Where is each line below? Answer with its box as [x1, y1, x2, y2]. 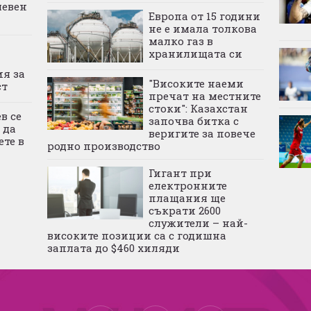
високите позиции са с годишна [47, 228, 226, 242]
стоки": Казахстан [148, 101, 248, 115]
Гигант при [148, 165, 212, 180]
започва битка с [148, 113, 239, 128]
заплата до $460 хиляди [47, 240, 180, 255]
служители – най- [148, 215, 248, 230]
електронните [148, 178, 227, 192]
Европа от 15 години [148, 8, 260, 23]
